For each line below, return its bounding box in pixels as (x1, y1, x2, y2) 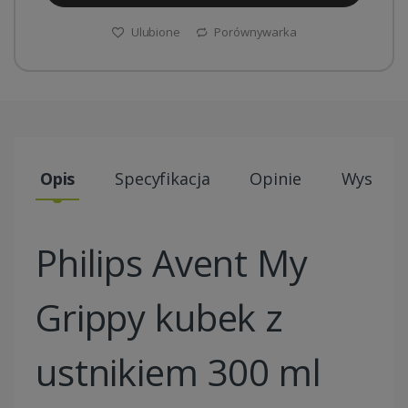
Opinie (250, 168, 301, 190)
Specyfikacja (115, 168, 210, 190)
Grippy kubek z (36, 292, 283, 343)
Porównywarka (211, 24, 297, 41)
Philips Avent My (36, 238, 308, 289)
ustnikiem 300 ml (36, 347, 321, 398)
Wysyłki (341, 168, 399, 190)
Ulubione (128, 24, 180, 41)
